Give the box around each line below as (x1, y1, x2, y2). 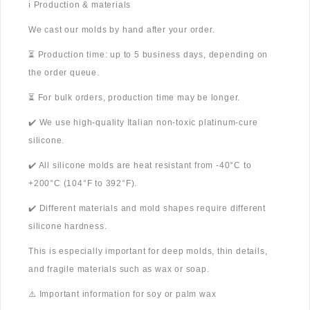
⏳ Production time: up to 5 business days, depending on (28, 50, 268, 60)
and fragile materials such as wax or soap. (28, 264, 210, 275)
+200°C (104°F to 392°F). (28, 179, 138, 189)
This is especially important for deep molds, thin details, (28, 246, 268, 257)
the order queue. (28, 68, 100, 78)
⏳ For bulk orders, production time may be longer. (28, 93, 241, 103)
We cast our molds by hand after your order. (28, 25, 215, 35)
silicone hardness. (28, 221, 107, 232)
